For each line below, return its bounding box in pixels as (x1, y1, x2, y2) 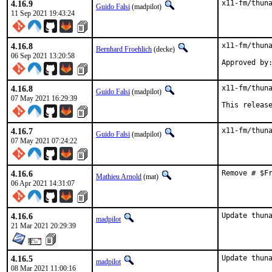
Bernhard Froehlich (96, 45, 152, 53)
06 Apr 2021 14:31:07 (11, 179, 75, 188)
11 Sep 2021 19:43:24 (11, 9, 75, 18)
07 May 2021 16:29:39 (11, 94, 77, 103)
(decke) (152, 45, 177, 53)
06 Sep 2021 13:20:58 (11, 52, 75, 60)
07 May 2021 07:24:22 (11, 137, 77, 145)
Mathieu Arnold (96, 172, 141, 181)
